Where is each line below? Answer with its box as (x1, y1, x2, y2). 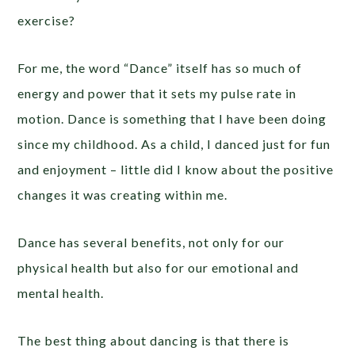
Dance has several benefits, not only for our (17, 235, 285, 250)
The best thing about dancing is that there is (17, 333, 290, 349)
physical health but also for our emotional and (17, 260, 300, 276)
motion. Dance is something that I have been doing (17, 111, 327, 127)
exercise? (17, 13, 76, 29)
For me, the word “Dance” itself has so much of (17, 60, 303, 76)
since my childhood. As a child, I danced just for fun (17, 136, 331, 152)
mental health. (17, 285, 105, 301)
